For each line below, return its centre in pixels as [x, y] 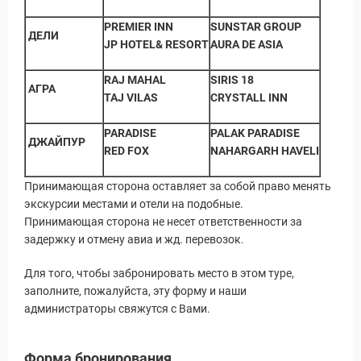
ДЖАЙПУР [56, 142]
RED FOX [127, 151]
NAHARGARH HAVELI [265, 151]
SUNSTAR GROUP [256, 27]
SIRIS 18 [232, 80]
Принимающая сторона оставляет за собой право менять [178, 186]
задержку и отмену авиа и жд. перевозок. [134, 239]
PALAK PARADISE [255, 133]
